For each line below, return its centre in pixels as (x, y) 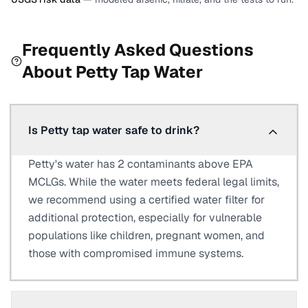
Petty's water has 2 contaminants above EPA (141, 164)
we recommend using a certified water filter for (146, 200)
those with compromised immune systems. (136, 253)
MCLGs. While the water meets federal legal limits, (154, 182)
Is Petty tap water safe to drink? (114, 130)
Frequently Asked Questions (137, 50)
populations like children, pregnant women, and (146, 235)
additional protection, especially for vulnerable (145, 218)
